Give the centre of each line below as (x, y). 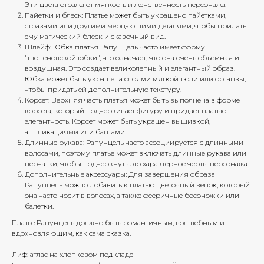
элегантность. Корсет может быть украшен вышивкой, (118, 121)
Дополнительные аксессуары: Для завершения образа (120, 174)
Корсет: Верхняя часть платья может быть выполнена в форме (132, 100)
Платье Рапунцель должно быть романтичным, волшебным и (118, 222)
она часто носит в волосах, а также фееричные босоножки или (132, 195)
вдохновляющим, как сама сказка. (71, 233)
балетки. (39, 206)
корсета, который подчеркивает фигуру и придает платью (126, 110)
